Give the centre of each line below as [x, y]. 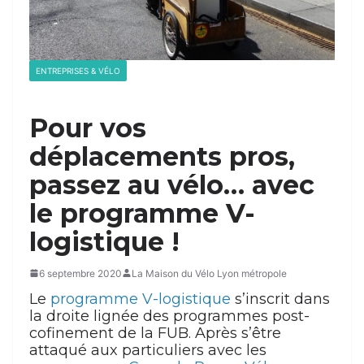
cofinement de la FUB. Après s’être [155, 333]
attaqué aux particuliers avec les [148, 350]
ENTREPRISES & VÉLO [78, 70]
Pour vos [88, 128]
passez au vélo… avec [172, 184]
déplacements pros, [162, 156]
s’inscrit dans [280, 299]
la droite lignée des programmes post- [169, 316]
